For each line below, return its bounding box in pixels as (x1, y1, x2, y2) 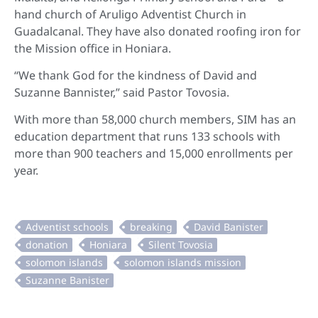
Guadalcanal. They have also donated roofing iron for (14, 23, 301, 39)
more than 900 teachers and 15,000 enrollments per (14, 146, 293, 162)
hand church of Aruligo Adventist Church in (14, 6, 246, 22)
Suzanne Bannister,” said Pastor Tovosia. (14, 84, 229, 101)
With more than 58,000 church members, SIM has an (14, 111, 296, 128)
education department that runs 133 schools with (14, 128, 280, 145)
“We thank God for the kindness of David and (14, 67, 257, 84)
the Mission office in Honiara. (14, 40, 171, 56)
